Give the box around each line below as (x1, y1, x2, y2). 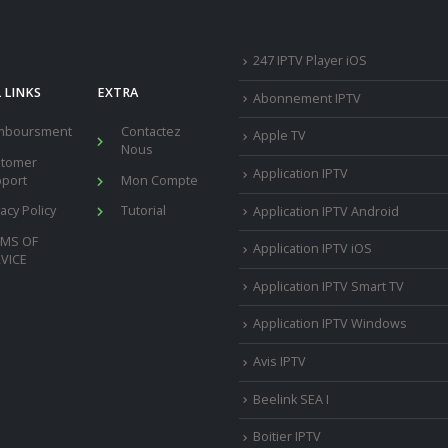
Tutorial (120, 202, 166, 220)
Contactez (120, 123, 181, 141)
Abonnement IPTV (253, 89, 361, 107)
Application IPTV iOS (253, 240, 372, 258)
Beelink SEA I (253, 390, 332, 408)
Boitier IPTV (253, 428, 321, 446)
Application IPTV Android (253, 202, 399, 220)
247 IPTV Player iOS (253, 52, 367, 69)
